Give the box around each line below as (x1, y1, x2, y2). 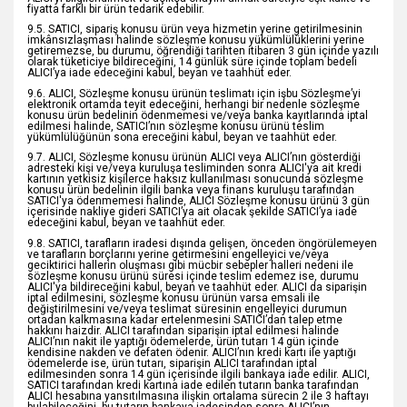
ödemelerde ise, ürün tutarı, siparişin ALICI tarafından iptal (27, 357, 317, 371)
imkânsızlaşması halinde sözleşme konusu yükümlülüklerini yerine (27, 34, 364, 47)
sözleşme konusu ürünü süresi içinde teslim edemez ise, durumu (27, 270, 359, 283)
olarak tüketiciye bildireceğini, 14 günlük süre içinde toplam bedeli (27, 55, 357, 69)
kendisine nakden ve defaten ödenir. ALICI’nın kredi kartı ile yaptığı (27, 346, 356, 360)
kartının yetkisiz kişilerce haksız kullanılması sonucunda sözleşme (27, 173, 363, 186)
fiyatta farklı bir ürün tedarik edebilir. (27, 2, 204, 15)
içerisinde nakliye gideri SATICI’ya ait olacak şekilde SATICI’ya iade (27, 205, 357, 219)
